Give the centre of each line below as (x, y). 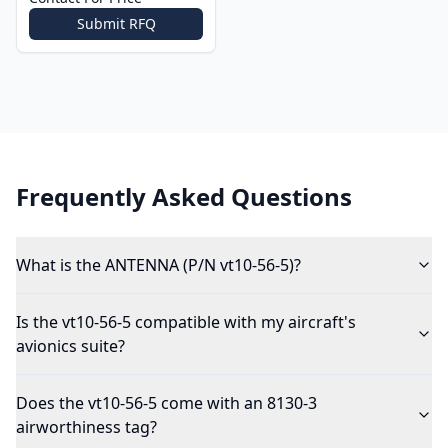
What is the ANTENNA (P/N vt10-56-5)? (158, 265)
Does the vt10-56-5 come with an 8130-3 (166, 403)
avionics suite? (70, 346)
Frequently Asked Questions (184, 196)
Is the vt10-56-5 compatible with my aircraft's (186, 322)
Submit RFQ (116, 23)
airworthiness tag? (86, 427)
